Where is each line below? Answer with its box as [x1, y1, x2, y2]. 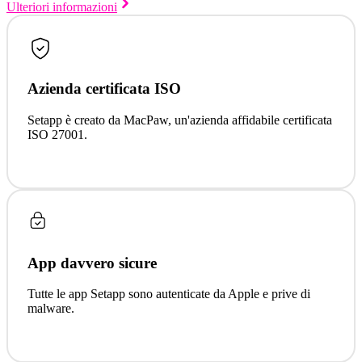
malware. [27, 301, 74, 316]
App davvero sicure [27, 254, 157, 271]
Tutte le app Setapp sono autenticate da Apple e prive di [27, 287, 310, 301]
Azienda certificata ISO [27, 80, 181, 98]
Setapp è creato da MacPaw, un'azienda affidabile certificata [27, 112, 332, 127]
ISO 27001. [27, 127, 87, 141]
